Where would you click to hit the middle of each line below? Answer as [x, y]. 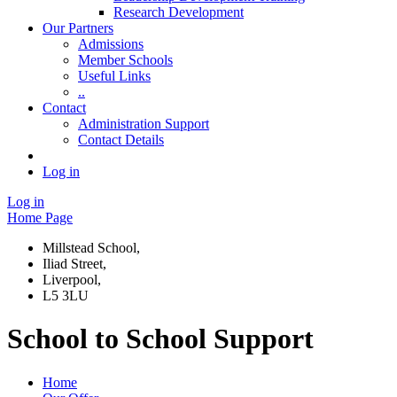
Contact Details [121, 139]
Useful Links [114, 75]
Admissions [111, 43]
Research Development [179, 12]
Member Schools [125, 59]
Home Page [40, 217]
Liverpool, [72, 279]
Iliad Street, [74, 263]
